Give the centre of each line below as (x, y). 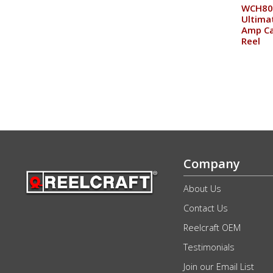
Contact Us (205, 208)
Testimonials (209, 247)
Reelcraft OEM (212, 227)
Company (211, 163)
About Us (202, 188)
